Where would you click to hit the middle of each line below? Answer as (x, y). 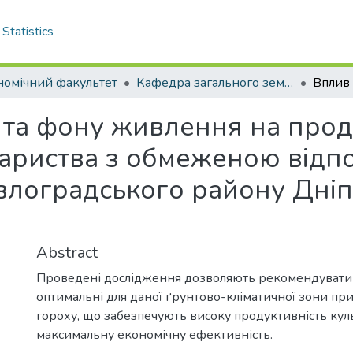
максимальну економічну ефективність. (154, 335)
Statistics (28, 32)
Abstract (67, 253)
